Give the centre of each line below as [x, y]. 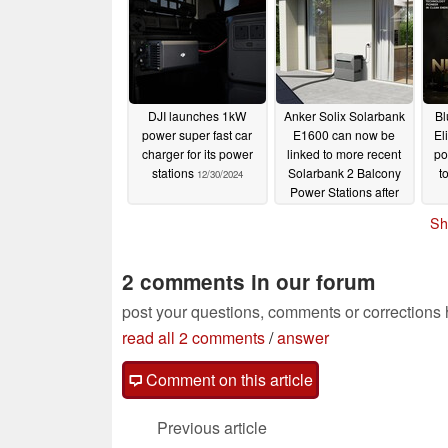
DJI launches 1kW [197, 116]
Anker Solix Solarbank [344, 116]
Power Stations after [344, 192]
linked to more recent [344, 154]
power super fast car [197, 135]
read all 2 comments [193, 337]
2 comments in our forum [248, 281]
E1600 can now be [344, 135]
